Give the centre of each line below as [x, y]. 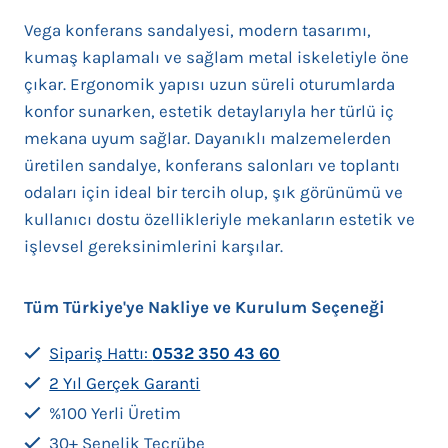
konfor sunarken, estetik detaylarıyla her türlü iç [209, 111]
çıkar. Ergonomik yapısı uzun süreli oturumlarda [209, 84]
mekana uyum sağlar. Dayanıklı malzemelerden [207, 138]
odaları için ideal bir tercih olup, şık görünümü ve [213, 192]
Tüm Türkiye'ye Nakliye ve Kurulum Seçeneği [204, 307]
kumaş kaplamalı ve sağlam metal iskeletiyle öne [216, 57]
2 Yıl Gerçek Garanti [125, 383]
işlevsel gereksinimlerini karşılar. [153, 246]
